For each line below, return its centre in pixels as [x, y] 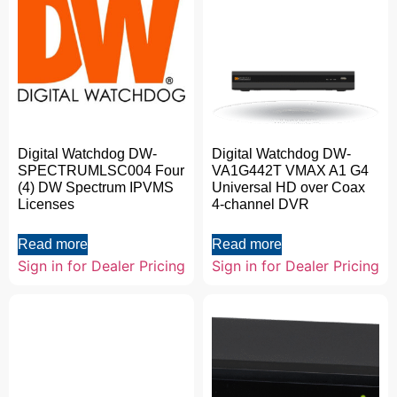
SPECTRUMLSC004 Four [101, 171]
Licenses [46, 205]
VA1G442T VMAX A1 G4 [290, 171]
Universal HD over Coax [288, 188]
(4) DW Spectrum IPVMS [96, 188]
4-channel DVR [261, 205]
